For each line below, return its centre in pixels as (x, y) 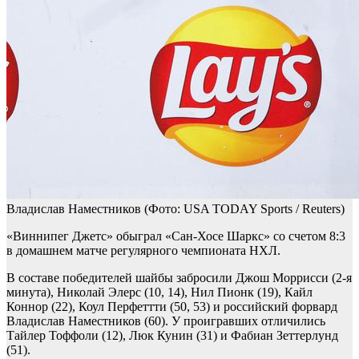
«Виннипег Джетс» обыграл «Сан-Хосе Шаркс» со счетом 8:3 (176, 236)
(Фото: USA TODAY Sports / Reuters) (244, 209)
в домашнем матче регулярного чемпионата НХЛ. (143, 251)
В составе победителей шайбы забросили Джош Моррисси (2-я (179, 278)
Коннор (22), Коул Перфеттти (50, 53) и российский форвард (172, 307)
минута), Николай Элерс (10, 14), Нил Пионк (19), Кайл (159, 292)
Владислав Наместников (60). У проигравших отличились (166, 321)
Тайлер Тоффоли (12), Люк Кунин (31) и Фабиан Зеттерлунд (172, 336)
